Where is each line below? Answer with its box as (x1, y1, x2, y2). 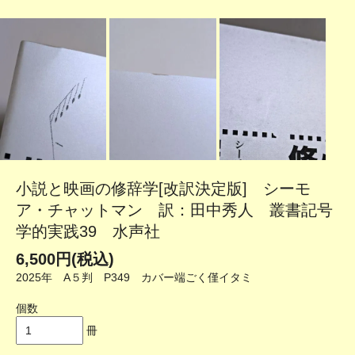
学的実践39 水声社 (16, 223, 160, 241)
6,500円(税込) (16, 250, 114, 269)
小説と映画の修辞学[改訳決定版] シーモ (16, 180, 311, 198)
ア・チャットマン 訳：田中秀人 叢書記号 (16, 201, 333, 219)
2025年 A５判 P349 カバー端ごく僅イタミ (16, 271, 252, 284)
